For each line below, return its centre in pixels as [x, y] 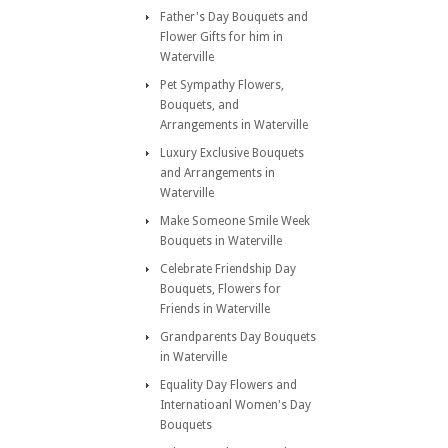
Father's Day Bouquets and [234, 17]
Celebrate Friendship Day [228, 269]
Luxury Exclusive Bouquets [232, 153]
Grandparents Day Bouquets [238, 337]
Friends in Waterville [215, 309]
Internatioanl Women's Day [235, 405]
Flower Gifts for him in [221, 37]
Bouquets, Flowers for [220, 289]
